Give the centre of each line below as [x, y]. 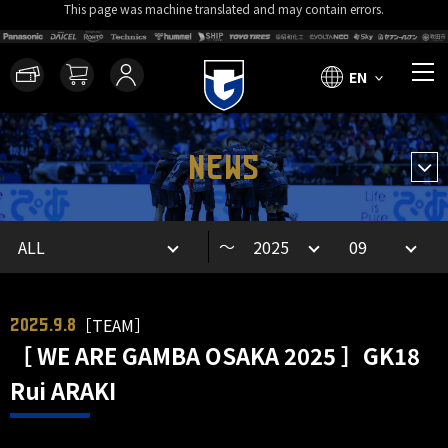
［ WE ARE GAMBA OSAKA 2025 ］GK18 [215, 355]
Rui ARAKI [63, 390]
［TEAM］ [113, 325]
